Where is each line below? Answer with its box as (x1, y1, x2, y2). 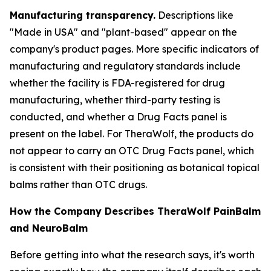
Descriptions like (155, 9, 233, 21)
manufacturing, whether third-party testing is (10, 94, 220, 106)
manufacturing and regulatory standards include (10, 60, 241, 72)
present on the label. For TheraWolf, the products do (10, 128, 253, 140)
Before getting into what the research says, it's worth (10, 249, 255, 261)
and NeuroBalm (10, 222, 88, 234)
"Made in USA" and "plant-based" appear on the (10, 26, 237, 38)
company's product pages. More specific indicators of (10, 43, 259, 55)
